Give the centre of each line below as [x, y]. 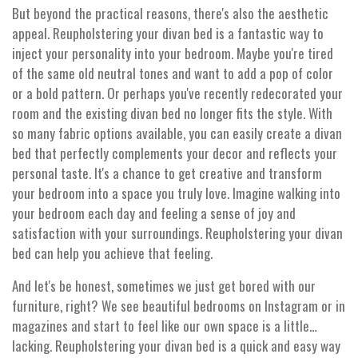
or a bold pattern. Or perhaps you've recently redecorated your [177, 93]
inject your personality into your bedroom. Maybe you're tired [173, 54]
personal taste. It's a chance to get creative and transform [167, 173]
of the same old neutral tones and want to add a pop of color [173, 74]
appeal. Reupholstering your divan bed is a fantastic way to [168, 34]
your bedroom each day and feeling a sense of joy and [154, 213]
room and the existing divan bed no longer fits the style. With [172, 113]
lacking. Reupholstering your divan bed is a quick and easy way [176, 346]
